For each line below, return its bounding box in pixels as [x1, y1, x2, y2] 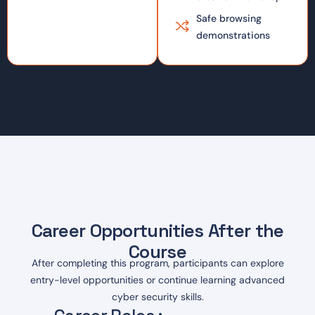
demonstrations [195, 29, 270, 41]
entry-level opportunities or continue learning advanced [30, 274, 285, 286]
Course [129, 240, 186, 264]
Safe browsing [195, 12, 262, 25]
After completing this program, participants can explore [31, 257, 284, 269]
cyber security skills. [111, 290, 204, 303]
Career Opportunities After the [31, 219, 284, 243]
